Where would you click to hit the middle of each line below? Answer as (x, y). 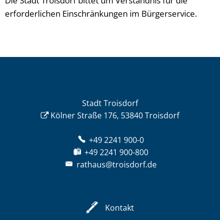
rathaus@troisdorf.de (116, 165)
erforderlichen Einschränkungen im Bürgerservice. (101, 14)
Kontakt (119, 208)
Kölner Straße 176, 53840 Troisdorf (115, 115)
